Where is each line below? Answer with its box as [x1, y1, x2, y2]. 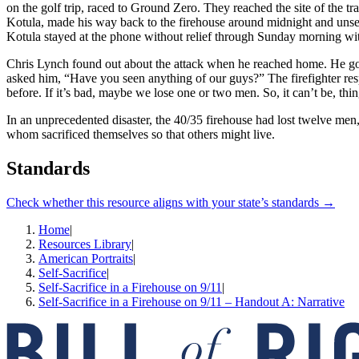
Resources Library [38, 237, 131, 252]
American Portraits [38, 252, 133, 266]
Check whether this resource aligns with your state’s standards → [6, 196, 335, 210]
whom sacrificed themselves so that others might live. [6, 127, 275, 142]
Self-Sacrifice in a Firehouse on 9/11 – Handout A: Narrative [38, 295, 345, 309]
